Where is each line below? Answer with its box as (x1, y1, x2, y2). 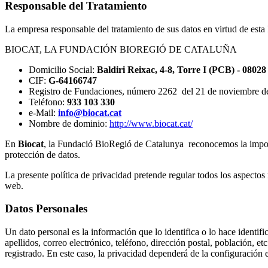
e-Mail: (29, 107, 58, 118)
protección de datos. (5, 149, 80, 160)
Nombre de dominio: (29, 118, 109, 129)
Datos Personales (5, 202, 87, 215)
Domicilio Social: (29, 64, 97, 75)
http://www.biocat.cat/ (109, 118, 193, 129)
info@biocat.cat (58, 107, 121, 118)
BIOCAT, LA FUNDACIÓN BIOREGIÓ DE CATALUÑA (5, 44, 237, 54)
